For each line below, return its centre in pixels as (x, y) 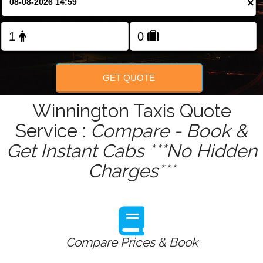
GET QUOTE (129, 77)
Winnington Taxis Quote (131, 111)
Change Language (136, 6)
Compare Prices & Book (131, 242)
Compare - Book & (169, 131)
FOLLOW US (131, 42)
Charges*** (131, 171)
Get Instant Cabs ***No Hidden (131, 151)
